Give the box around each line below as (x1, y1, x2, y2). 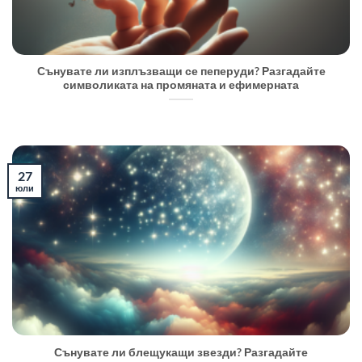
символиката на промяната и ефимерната (63, 78, 299, 92)
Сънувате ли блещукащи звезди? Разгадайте (54, 345, 308, 359)
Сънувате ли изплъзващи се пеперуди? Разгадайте (36, 65, 326, 78)
